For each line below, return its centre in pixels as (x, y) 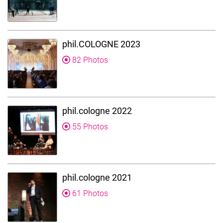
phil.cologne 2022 (97, 111)
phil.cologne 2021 (97, 178)
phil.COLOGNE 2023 (101, 44)
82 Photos (89, 60)
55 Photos (89, 127)
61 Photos (89, 194)
